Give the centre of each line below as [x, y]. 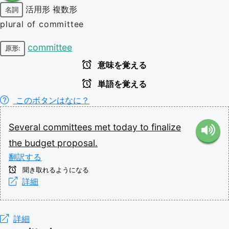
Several [26, 127]
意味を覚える [121, 65]
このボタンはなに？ [51, 100]
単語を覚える [121, 84]
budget [41, 143]
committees [69, 127]
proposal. [77, 143]
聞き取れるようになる [55, 170]
